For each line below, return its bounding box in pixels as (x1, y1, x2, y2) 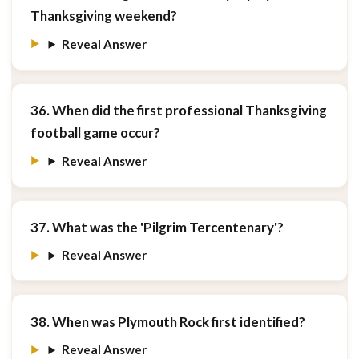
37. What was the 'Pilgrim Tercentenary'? (30, 218, 284, 236)
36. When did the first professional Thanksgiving (30, 102, 327, 119)
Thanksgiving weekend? (30, 7, 177, 25)
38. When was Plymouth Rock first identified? (30, 313, 305, 330)
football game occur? (30, 124, 160, 142)
